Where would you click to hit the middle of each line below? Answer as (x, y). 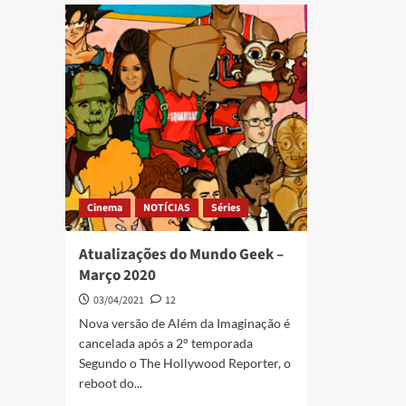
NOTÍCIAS (167, 208)
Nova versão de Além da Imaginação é (184, 323)
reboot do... (111, 383)
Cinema (105, 208)
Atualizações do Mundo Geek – (181, 255)
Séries (226, 208)
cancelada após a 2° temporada (166, 343)
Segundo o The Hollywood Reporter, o (185, 363)
